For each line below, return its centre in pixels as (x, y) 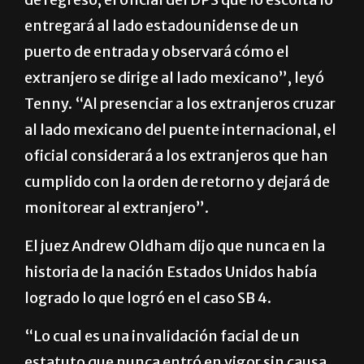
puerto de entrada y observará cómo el (157, 91)
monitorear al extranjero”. (117, 247)
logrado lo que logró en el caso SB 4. (148, 337)
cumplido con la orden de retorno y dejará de (177, 221)
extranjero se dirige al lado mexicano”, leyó (174, 117)
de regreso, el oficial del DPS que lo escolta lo (179, 39)
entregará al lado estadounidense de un (162, 65)
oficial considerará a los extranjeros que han (176, 195)
